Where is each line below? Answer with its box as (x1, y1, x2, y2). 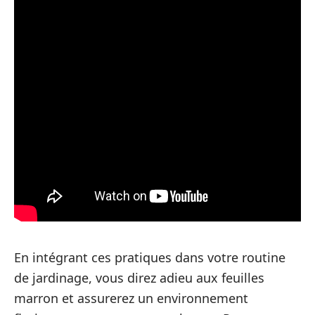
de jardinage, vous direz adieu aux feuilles (14, 269, 264, 286)
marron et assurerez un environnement (14, 290, 248, 307)
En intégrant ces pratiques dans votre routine (14, 249, 285, 266)
